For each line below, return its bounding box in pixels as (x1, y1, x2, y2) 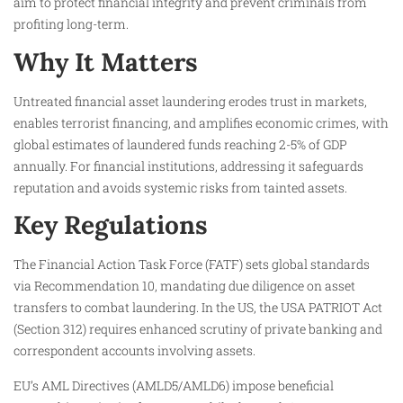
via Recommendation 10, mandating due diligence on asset (13, 277, 355, 295)
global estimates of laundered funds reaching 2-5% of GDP (13, 135, 347, 153)
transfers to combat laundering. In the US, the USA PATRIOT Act (13, 299, 382, 317)
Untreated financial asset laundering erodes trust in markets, (13, 92, 367, 110)
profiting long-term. (13, 15, 129, 33)
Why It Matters (13, 45, 198, 78)
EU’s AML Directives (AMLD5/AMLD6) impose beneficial (13, 376, 334, 394)
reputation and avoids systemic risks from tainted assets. (13, 178, 347, 196)
